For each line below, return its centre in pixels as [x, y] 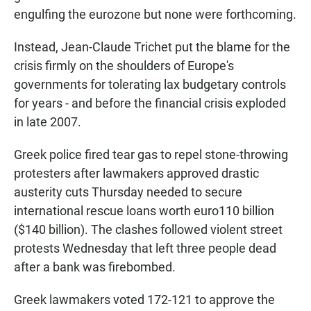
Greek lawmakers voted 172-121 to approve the [144, 300]
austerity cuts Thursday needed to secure [128, 192]
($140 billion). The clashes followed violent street [148, 230]
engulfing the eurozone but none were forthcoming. [155, 15]
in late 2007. [48, 122]
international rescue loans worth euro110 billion [144, 211]
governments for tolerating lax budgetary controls [150, 85]
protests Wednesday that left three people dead [145, 249]
